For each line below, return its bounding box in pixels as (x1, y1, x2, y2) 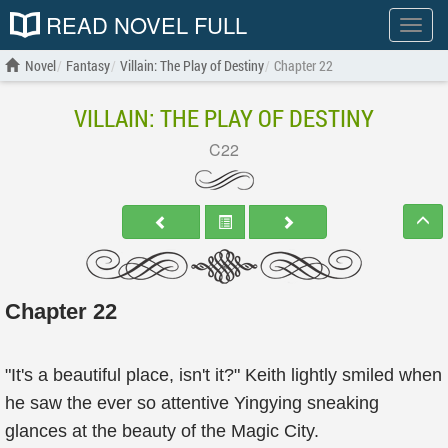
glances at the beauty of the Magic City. (5, 421, 319, 441)
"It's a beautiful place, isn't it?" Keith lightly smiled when (5, 365, 442, 385)
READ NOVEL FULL (40, 9, 247, 40)
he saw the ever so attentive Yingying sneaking (5, 393, 379, 413)
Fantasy (66, 56, 110, 75)
